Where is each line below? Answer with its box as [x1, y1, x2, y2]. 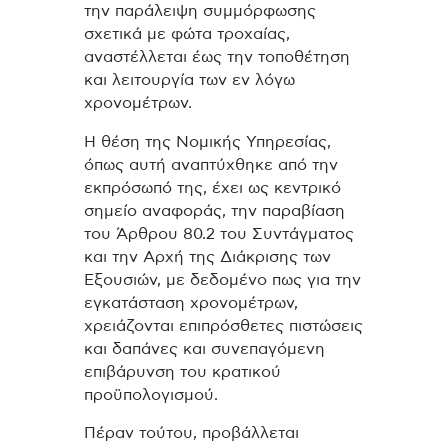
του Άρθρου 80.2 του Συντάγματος [84, 225, 354, 242]
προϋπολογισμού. [84, 386, 218, 403]
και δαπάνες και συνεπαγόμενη [84, 340, 325, 357]
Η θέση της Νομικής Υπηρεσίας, [84, 133, 331, 150]
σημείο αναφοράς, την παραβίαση [84, 202, 345, 219]
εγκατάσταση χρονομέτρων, [84, 294, 298, 311]
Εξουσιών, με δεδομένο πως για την [84, 271, 361, 288]
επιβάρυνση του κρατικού [84, 363, 281, 380]
